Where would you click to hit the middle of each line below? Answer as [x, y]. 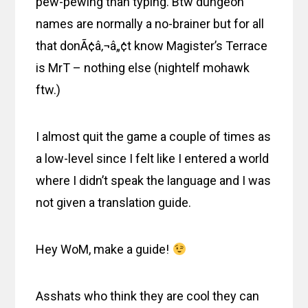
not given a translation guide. [114, 202]
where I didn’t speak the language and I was [154, 180]
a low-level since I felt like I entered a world [153, 158]
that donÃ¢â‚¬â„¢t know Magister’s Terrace [152, 45]
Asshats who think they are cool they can [148, 296]
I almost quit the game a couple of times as [154, 136]
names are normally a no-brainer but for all [150, 23]
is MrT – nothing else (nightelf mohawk [143, 67]
